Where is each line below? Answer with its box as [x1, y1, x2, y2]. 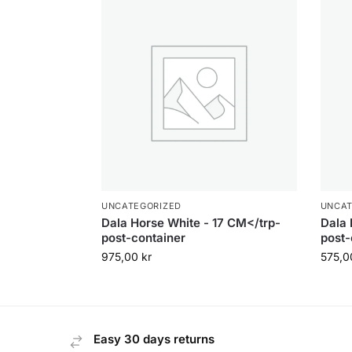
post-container [101, 230, 185, 246]
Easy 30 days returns [93, 332, 214, 347]
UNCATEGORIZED [101, 200, 181, 212]
